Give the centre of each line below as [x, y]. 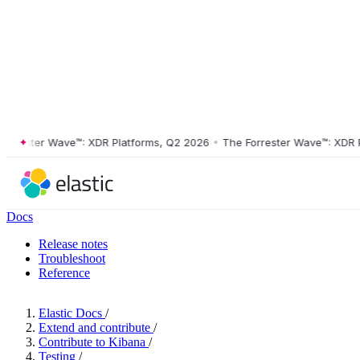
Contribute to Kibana [92, 342]
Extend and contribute [94, 327]
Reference [64, 273]
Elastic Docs [70, 313]
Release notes [73, 244]
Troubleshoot [72, 258]
